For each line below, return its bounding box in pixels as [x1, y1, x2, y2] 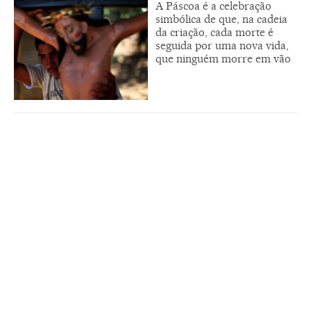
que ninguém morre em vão [155, 52, 291, 66]
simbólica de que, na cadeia [155, 12, 287, 26]
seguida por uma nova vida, [155, 39, 289, 53]
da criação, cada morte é [155, 26, 274, 40]
